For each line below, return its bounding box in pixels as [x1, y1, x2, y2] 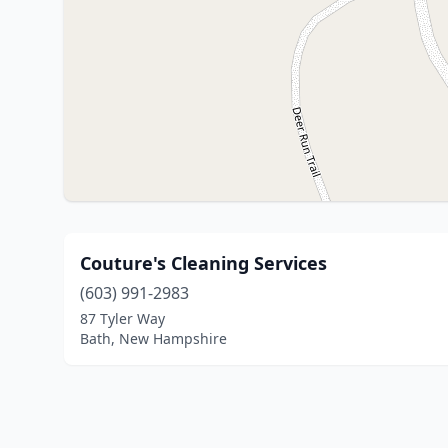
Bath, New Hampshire [80, 329, 227, 348]
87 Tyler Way [80, 309, 165, 328]
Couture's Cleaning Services [80, 251, 327, 275]
